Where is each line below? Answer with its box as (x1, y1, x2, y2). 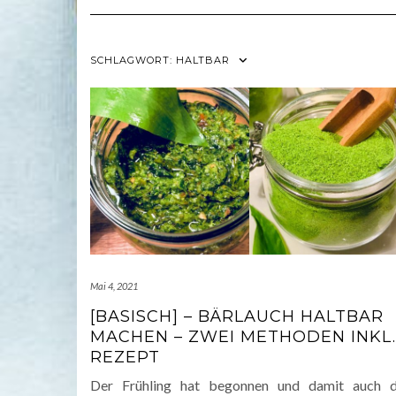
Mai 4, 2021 (90, 280, 138, 293)
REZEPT (90, 347, 160, 368)
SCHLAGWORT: (90, 54, 176, 66)
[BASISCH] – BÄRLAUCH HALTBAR (90, 307, 384, 327)
